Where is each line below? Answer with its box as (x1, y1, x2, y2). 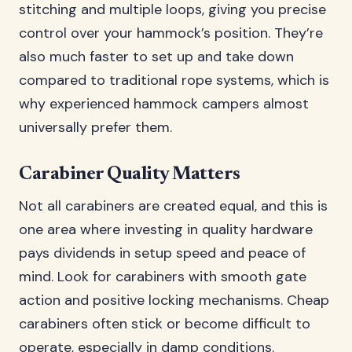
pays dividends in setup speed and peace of (19, 244, 306, 262)
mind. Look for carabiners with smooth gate (19, 267, 306, 286)
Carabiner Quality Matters (19, 165, 240, 184)
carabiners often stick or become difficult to (19, 314, 310, 333)
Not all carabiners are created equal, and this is (19, 196, 328, 215)
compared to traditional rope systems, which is (19, 71, 329, 90)
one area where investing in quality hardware (19, 220, 313, 239)
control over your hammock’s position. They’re (19, 24, 323, 42)
